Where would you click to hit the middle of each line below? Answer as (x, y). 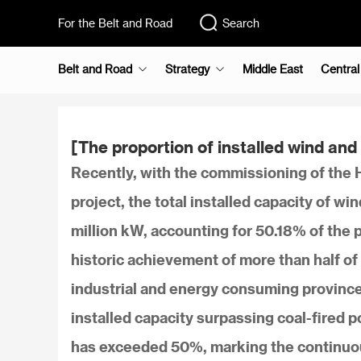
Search (241, 23)
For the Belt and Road (115, 23)
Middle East (273, 69)
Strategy (187, 69)
